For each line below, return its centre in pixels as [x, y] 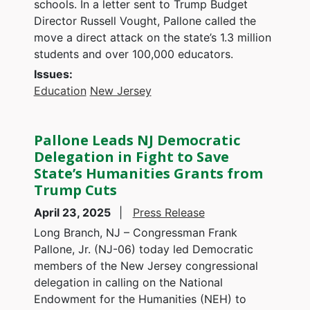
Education [60, 90]
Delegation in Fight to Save [131, 156]
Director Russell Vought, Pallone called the [145, 20]
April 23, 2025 [73, 212]
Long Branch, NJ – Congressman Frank [135, 232]
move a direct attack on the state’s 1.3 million [152, 37]
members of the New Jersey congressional [146, 265]
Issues [51, 74]
